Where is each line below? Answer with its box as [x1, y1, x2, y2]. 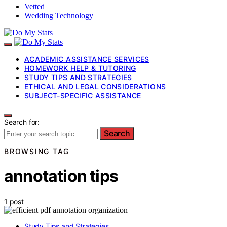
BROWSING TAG [4, 146, 69, 156]
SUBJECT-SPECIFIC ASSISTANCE [24, 91, 141, 100]
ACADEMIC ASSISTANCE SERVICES [24, 54, 149, 63]
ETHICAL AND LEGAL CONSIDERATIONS [24, 82, 166, 91]
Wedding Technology [24, 11, 93, 20]
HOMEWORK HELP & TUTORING [24, 63, 136, 72]
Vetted [24, 2, 45, 11]
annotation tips [4, 166, 118, 186]
